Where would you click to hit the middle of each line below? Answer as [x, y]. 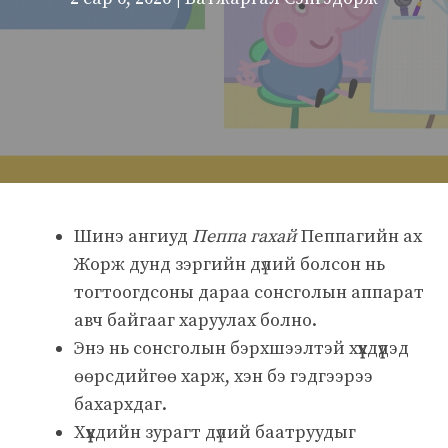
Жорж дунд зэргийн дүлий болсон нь [229, 264]
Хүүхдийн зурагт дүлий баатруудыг [215, 432]
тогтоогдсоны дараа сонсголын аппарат [249, 292]
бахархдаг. [120, 404]
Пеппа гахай [244, 236]
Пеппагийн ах [359, 236]
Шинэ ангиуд [133, 236]
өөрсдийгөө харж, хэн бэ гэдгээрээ [223, 376]
